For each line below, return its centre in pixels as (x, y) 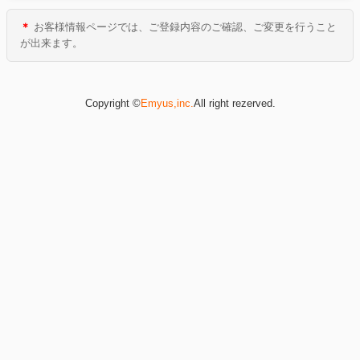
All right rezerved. (234, 103)
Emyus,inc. (167, 103)
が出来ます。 (51, 43)
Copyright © (112, 103)
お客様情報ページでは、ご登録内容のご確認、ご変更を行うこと (184, 27)
